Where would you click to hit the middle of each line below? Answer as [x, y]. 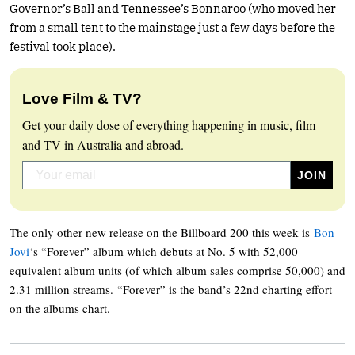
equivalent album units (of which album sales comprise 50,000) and [177, 270]
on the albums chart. [60, 308]
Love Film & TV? [82, 98]
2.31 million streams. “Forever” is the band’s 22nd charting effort [171, 289]
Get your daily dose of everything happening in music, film [169, 124]
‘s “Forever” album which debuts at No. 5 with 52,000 [164, 251]
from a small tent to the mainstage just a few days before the [172, 27]
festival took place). [63, 46]
